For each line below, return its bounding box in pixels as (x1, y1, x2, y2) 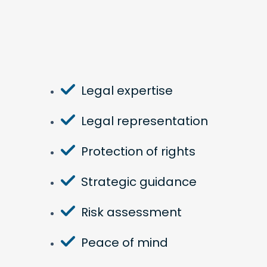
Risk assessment (81, 204, 182, 221)
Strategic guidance (81, 173, 197, 190)
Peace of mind (81, 234, 168, 251)
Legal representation (81, 113, 208, 129)
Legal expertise (81, 82, 173, 99)
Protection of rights (81, 143, 195, 160)
